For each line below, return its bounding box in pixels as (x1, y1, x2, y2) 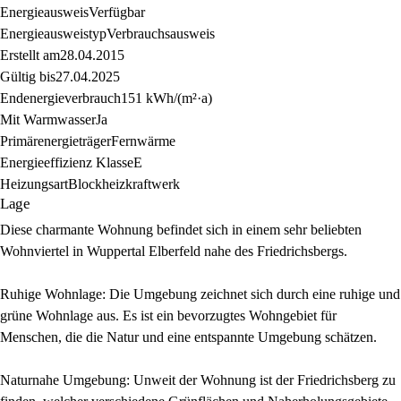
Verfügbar (89, 4, 145, 20)
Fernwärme (111, 133, 175, 149)
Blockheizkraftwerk (68, 176, 180, 192)
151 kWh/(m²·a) (121, 90, 212, 106)
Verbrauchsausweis (107, 26, 215, 41)
